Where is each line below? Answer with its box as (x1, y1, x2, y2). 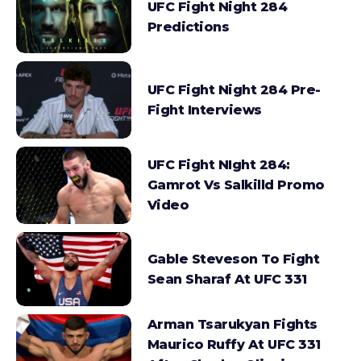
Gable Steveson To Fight (147, 251, 320, 267)
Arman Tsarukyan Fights (147, 316, 317, 332)
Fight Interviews (147, 102, 262, 118)
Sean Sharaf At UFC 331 (147, 271, 307, 287)
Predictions (147, 19, 230, 35)
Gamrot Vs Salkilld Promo (147, 177, 325, 193)
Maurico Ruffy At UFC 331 (147, 336, 321, 352)
